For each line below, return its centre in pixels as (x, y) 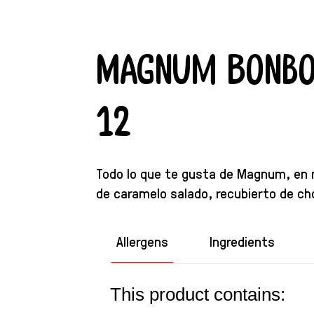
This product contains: (198, 295)
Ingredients (242, 241)
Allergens (143, 241)
